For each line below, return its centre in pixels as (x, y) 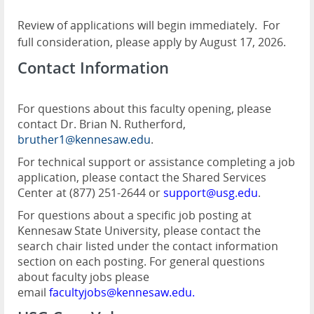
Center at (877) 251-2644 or (90, 193)
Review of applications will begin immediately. (137, 26)
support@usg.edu (211, 193)
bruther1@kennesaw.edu (84, 140)
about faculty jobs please (83, 277)
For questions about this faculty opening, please (144, 109)
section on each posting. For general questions (141, 262)
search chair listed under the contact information (148, 246)
